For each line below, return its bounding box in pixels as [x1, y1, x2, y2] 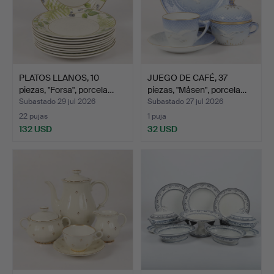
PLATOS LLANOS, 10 [19, 72, 99, 83]
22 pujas [19, 111, 48, 121]
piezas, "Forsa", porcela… [19, 84, 114, 95]
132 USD [19, 123, 52, 135]
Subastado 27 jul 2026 [147, 96, 223, 106]
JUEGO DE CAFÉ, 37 [147, 72, 228, 83]
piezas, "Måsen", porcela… [147, 84, 246, 95]
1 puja [147, 111, 166, 121]
